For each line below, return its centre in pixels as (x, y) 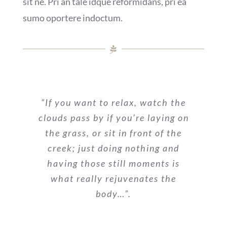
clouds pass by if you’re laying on (113, 118)
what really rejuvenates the (113, 179)
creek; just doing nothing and (113, 148)
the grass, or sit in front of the (113, 133)
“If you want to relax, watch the (113, 103)
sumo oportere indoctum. (72, 17)
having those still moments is (113, 163)
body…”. (113, 194)
